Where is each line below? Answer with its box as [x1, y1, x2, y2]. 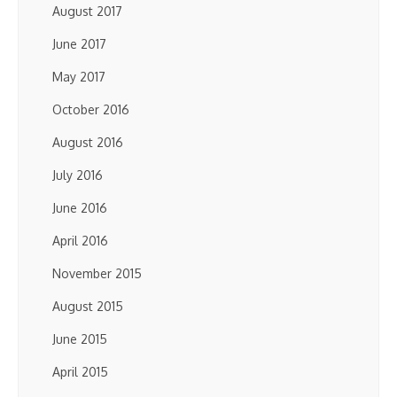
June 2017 [52, 36, 106, 51]
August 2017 [52, 4, 122, 19]
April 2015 [52, 364, 108, 379]
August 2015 [52, 299, 123, 314]
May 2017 [52, 69, 105, 84]
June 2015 [52, 331, 107, 346]
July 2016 [52, 167, 103, 183]
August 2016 [52, 135, 123, 150]
